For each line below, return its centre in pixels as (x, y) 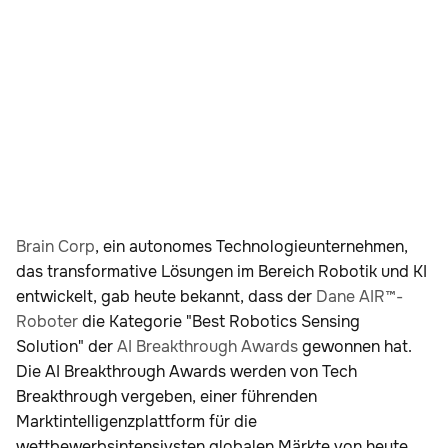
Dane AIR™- (359, 297)
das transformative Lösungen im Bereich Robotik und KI (221, 272)
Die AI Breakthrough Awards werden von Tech (186, 372)
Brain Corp (55, 247)
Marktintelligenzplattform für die (136, 422)
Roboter (47, 322)
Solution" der (66, 347)
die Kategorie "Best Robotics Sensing (219, 322)
